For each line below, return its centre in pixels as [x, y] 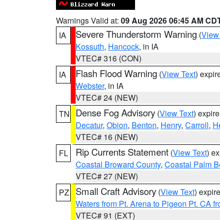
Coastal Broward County [118, 164]
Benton [144, 125]
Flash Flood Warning [116, 73]
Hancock [124, 46]
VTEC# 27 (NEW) [107, 176]
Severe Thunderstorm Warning [136, 34]
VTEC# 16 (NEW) [107, 137]
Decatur [89, 125]
